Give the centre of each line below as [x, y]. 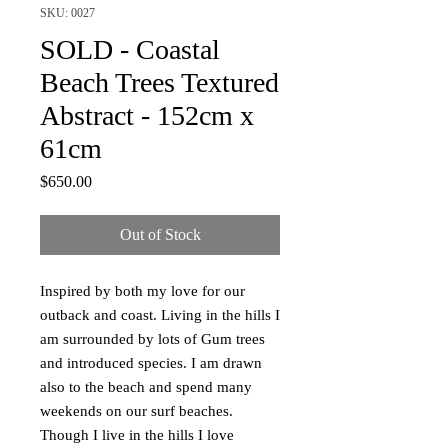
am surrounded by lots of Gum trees [152, 339]
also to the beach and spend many [146, 387]
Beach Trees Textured [159, 82]
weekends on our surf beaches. [136, 411]
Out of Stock [160, 234]
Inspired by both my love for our [142, 291]
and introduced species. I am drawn [151, 363]
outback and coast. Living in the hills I [160, 315]
